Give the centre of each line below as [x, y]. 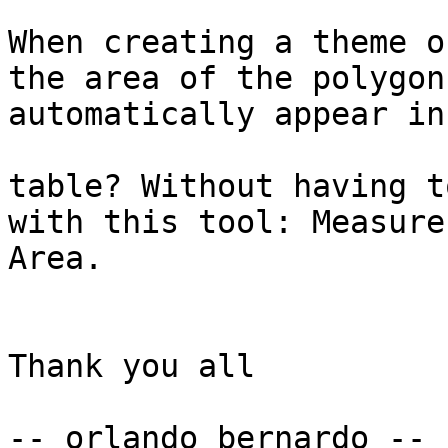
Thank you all [131, 366]
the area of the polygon [226, 78]
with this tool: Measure [226, 222]
